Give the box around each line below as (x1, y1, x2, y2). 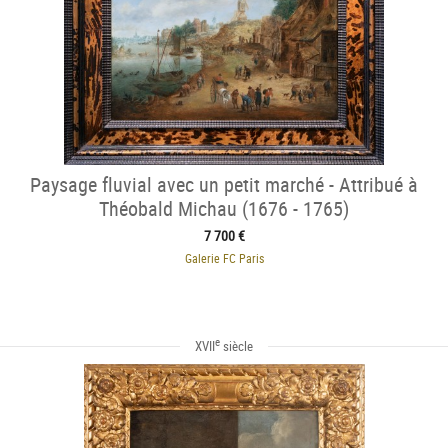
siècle (220, 337, 253, 356)
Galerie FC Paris (184, 249, 264, 266)
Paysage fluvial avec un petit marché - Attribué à (30, 170, 418, 198)
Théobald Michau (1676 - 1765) (99, 194, 349, 222)
